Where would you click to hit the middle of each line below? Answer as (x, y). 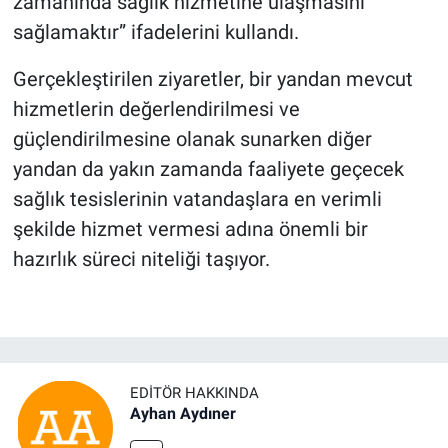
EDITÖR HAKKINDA (194, 393)
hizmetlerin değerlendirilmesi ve (156, 108)
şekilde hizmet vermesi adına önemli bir (190, 228)
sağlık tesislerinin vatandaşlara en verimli (197, 198)
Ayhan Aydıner (183, 414)
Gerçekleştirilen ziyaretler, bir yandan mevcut (212, 78)
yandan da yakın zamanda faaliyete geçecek (208, 168)
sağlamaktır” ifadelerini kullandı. (155, 31)
